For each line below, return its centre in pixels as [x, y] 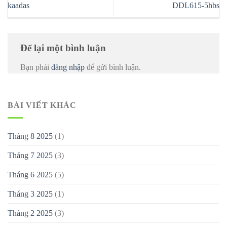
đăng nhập [68, 67]
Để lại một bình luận [64, 48]
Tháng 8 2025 [30, 136]
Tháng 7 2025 [30, 155]
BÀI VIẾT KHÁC [42, 105]
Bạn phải [36, 67]
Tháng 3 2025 [30, 194]
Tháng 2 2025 [30, 213]
